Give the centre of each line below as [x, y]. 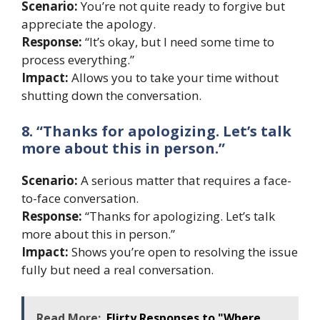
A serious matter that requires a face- [185, 180]
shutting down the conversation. [111, 96]
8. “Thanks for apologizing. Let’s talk [156, 131]
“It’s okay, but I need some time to [178, 42]
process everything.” [78, 60]
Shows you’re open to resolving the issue [183, 251]
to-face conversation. [80, 198]
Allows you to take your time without [174, 78]
